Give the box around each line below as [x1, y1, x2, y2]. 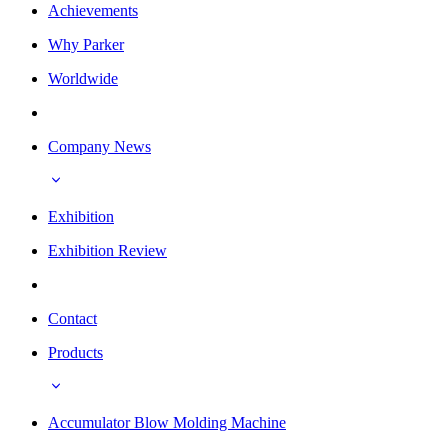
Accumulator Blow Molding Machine [48, 413, 286, 431]
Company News [48, 137, 151, 155]
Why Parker [48, 35, 124, 53]
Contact [48, 309, 97, 327]
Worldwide [48, 69, 118, 87]
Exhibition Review [48, 241, 167, 259]
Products [48, 343, 103, 361]
